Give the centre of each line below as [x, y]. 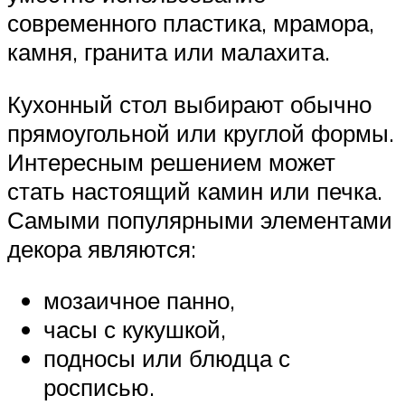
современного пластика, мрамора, [191, 23]
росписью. [99, 387]
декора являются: [102, 248]
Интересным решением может [171, 161]
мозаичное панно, [139, 301]
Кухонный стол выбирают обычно [189, 104]
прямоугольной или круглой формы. [201, 132]
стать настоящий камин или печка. [195, 190]
